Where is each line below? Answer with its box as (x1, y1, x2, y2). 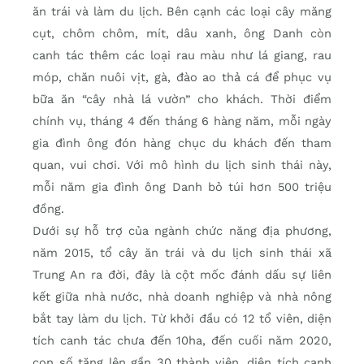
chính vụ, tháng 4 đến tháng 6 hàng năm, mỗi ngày (32, 114, 331, 129)
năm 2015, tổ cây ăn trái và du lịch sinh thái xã (32, 245, 331, 261)
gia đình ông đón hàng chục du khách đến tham (32, 136, 331, 151)
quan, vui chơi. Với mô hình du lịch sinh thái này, (32, 158, 331, 173)
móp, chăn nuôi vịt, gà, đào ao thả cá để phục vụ (32, 70, 331, 85)
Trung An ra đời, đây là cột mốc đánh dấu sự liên (32, 267, 331, 283)
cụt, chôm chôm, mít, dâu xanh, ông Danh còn (32, 26, 331, 41)
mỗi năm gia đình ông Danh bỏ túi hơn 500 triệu (32, 180, 331, 195)
